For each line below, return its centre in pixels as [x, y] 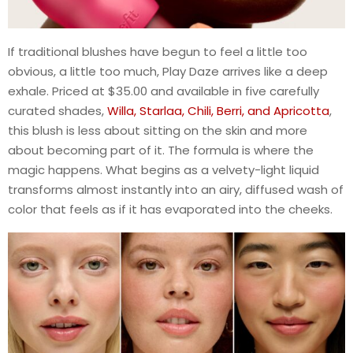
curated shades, [58, 111]
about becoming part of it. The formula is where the [161, 150]
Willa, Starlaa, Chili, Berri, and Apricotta [218, 111]
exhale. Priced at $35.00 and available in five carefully [163, 91]
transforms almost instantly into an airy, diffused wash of [176, 190]
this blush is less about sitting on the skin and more [158, 131]
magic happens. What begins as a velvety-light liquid [163, 170]
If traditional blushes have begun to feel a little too [158, 52]
